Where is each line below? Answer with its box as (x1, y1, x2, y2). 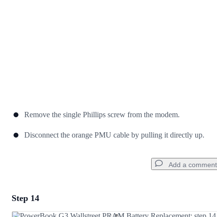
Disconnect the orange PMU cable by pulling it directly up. (24, 131, 204, 139)
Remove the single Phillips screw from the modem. (24, 110, 180, 119)
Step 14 (12, 193, 39, 203)
